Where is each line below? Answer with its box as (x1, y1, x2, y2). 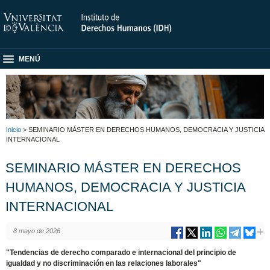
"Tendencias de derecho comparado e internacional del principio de (6, 248, 237, 257)
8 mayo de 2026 (13, 227, 60, 234)
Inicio (6, 125, 21, 133)
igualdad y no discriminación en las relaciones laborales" (6, 259, 202, 268)
